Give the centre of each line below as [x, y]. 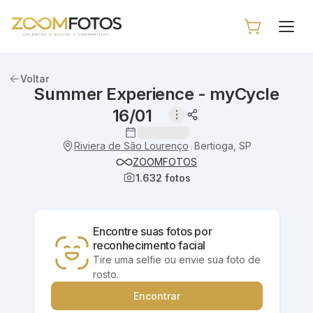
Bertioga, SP [223, 146]
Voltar [35, 79]
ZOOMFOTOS [165, 161]
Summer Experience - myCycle [156, 94]
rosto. [105, 274]
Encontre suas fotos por [152, 231]
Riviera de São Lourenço [131, 146]
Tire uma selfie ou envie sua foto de [176, 259]
